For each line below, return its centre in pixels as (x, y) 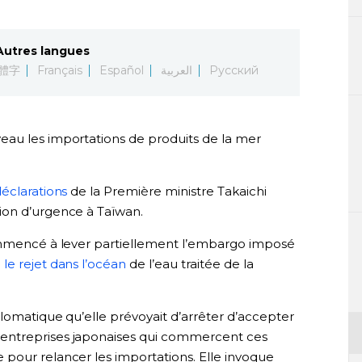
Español (122, 70)
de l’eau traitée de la (190, 264)
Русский (234, 70)
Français (60, 70)
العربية (176, 70)
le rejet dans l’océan (65, 264)
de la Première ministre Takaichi (167, 191)
